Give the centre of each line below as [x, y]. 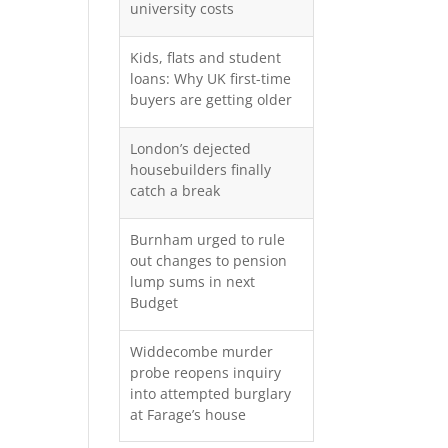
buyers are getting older [211, 99]
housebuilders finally [201, 169]
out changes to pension [209, 260]
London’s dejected [191, 148]
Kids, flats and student [206, 57]
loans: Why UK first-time [211, 78]
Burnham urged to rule [208, 239]
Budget [154, 302]
